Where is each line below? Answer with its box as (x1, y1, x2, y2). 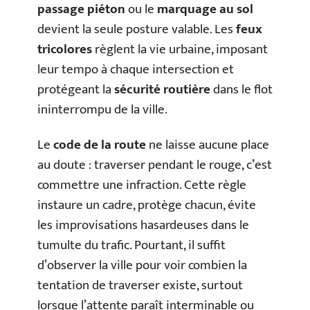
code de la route (53, 134, 146, 156)
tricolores (37, 38, 92, 60)
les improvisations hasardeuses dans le (37, 215, 249, 236)
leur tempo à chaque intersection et (37, 58, 234, 80)
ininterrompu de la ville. (37, 98, 167, 120)
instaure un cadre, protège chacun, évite (37, 194, 256, 216)
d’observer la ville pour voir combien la (37, 255, 247, 276)
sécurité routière (114, 78, 210, 100)
